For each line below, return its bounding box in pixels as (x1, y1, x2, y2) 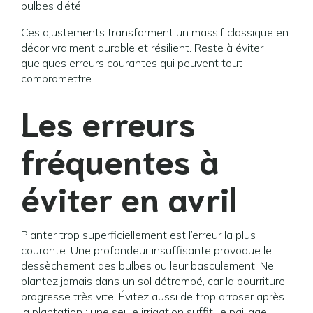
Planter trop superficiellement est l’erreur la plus (21, 228, 256, 242)
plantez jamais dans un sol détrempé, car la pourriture (21, 274, 285, 288)
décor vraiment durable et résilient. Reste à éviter (21, 41, 263, 54)
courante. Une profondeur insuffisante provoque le (21, 243, 272, 257)
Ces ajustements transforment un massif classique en (21, 25, 289, 39)
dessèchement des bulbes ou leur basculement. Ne (21, 259, 274, 272)
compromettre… (21, 71, 99, 85)
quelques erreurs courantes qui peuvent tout (21, 56, 242, 70)
